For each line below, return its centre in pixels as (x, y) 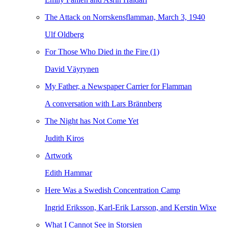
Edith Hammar (68, 173)
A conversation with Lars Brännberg (103, 104)
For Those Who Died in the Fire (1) (102, 52)
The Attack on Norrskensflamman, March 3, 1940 (125, 17)
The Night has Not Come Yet (92, 121)
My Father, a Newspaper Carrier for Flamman (118, 86)
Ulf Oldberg (64, 34)
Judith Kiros (64, 138)
